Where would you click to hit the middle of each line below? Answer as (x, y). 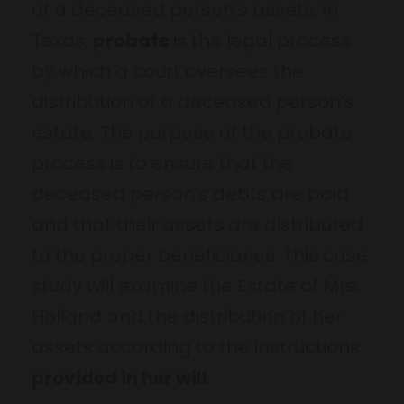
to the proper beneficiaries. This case (200, 255)
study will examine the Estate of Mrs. (196, 285)
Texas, (62, 40)
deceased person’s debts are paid (190, 193)
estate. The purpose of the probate (192, 132)
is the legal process (262, 40)
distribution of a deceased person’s (193, 101)
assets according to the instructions (196, 347)
